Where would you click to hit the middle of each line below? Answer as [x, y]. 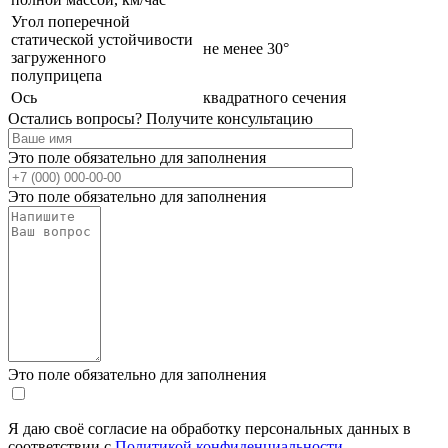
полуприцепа [56, 75]
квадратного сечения [274, 97]
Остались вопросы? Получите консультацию [160, 118]
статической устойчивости [102, 39]
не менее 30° [246, 48]
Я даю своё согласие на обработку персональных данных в [209, 428]
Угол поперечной [70, 21]
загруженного [58, 57]
